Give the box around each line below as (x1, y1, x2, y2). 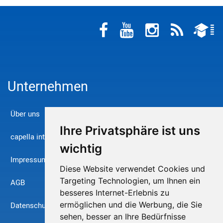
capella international (10, 131, 78, 143)
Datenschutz (10, 200, 52, 212)
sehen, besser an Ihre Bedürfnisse (59, 211, 186, 222)
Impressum (10, 154, 48, 166)
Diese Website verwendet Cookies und (59, 163, 205, 174)
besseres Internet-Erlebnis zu (59, 187, 169, 198)
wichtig (59, 141, 102, 156)
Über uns (10, 109, 40, 120)
